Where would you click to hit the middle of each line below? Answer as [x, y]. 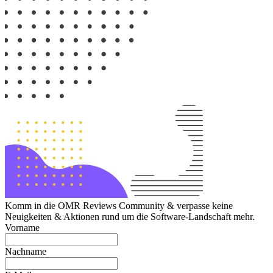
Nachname [26, 251]
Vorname [22, 227]
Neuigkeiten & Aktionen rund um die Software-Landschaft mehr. [130, 216]
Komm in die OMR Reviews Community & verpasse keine [119, 205]
